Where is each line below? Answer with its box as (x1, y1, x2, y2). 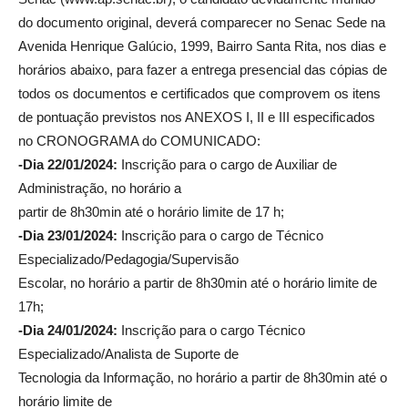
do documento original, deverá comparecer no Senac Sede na (18, 14, 385, 30)
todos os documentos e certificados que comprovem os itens (18, 85, 381, 101)
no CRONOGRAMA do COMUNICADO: (18, 132, 260, 148)
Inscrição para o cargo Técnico (117, 321, 305, 338)
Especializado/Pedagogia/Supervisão (18, 250, 239, 267)
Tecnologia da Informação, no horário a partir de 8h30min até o (18, 369, 387, 385)
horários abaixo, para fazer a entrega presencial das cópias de (18, 61, 387, 77)
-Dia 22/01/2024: (18, 156, 117, 172)
